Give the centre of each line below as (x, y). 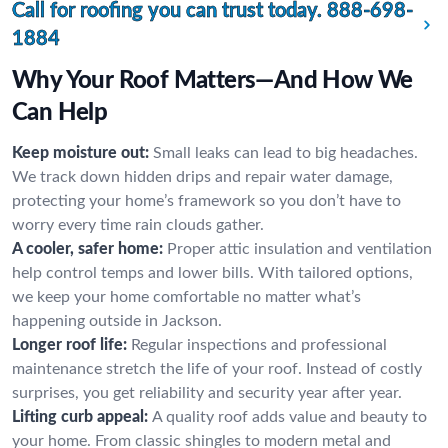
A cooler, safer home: (87, 249)
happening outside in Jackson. (117, 321)
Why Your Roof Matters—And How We (212, 81)
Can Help (60, 113)
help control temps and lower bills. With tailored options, (212, 273)
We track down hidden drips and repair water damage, (202, 177)
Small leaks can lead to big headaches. (285, 153)
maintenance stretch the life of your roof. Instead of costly (217, 369)
